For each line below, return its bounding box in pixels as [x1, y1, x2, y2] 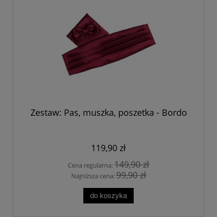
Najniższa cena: [71, 171, 116, 181]
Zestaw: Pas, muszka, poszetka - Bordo [30, 106, 187, 118]
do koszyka [90, 191, 127, 200]
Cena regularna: [68, 160, 114, 170]
